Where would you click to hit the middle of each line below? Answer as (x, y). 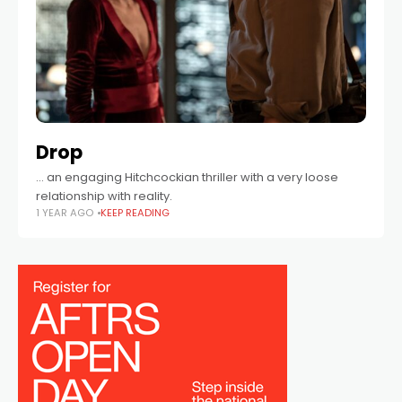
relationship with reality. (104, 197)
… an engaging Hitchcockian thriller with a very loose (187, 178)
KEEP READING (135, 213)
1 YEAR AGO (65, 213)
